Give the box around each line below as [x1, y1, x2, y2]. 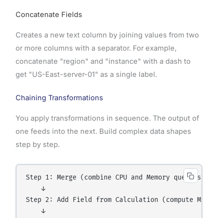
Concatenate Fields [15, 10, 82, 19]
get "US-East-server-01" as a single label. [15, 70, 157, 79]
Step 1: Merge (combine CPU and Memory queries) [26, 174, 205, 182]
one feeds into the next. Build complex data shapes [15, 127, 191, 136]
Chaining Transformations [15, 93, 103, 103]
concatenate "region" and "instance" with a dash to [15, 56, 191, 66]
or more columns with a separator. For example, [15, 43, 177, 53]
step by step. [15, 140, 60, 149]
